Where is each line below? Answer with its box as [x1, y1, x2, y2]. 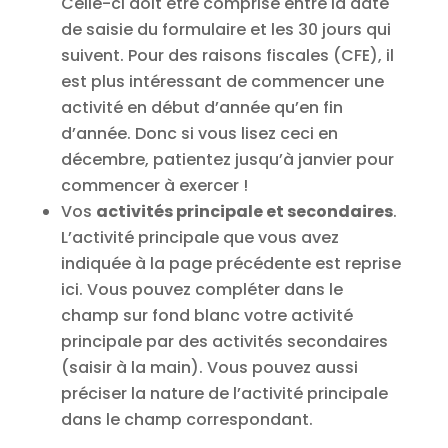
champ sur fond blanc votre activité [60, 303, 353, 327]
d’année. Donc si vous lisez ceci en [60, 121, 338, 145]
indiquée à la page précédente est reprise [60, 251, 401, 275]
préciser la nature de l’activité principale [60, 381, 388, 405]
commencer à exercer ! [60, 173, 248, 197]
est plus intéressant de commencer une [60, 69, 384, 93]
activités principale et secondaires [95, 199, 393, 223]
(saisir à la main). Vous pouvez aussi [60, 355, 358, 379]
